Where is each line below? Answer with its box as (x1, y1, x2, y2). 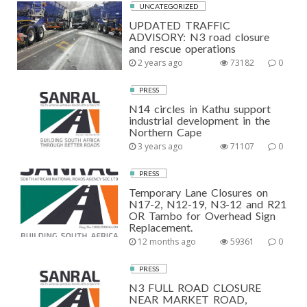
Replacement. (129, 221, 193, 234)
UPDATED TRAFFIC (129, 19, 231, 32)
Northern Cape (129, 125, 202, 138)
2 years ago (136, 57, 184, 69)
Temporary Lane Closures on (129, 186, 269, 199)
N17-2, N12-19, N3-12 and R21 (129, 197, 287, 210)
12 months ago (136, 236, 197, 247)
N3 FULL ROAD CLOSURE (129, 281, 262, 294)
